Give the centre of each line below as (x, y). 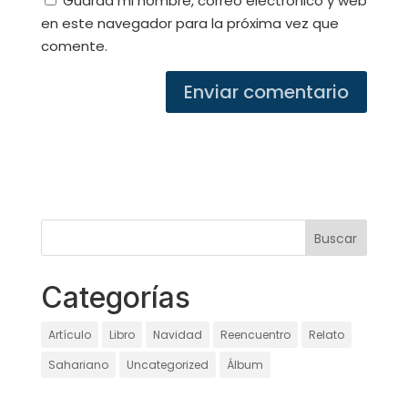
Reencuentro (255, 335)
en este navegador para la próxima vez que (189, 23)
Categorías (115, 297)
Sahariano (78, 365)
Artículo (69, 335)
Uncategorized (167, 365)
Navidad (177, 335)
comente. (74, 46)
